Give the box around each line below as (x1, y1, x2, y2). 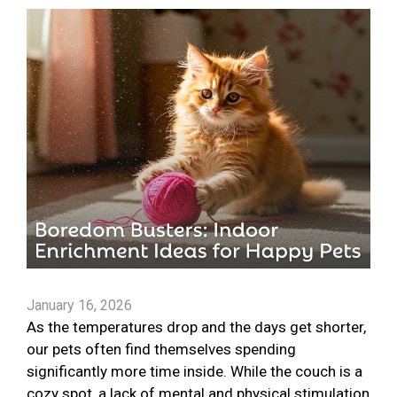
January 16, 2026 (27, 297, 132, 315)
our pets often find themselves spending (27, 340, 296, 359)
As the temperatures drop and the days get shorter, (27, 318, 366, 337)
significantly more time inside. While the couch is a (27, 362, 362, 381)
